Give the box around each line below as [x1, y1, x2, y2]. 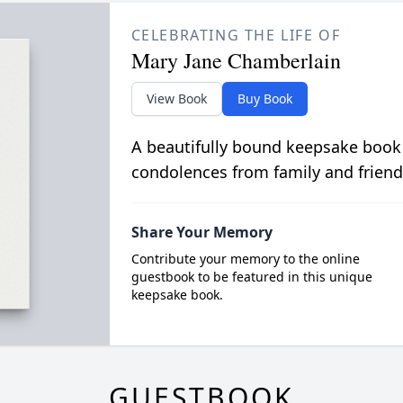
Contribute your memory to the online [130, 250, 360, 268]
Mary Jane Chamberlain [130, 46, 341, 76]
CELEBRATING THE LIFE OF [130, 25, 341, 46]
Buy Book [237, 90, 292, 108]
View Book [146, 90, 207, 108]
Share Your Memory [130, 222, 273, 243]
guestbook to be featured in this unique [130, 268, 372, 286]
